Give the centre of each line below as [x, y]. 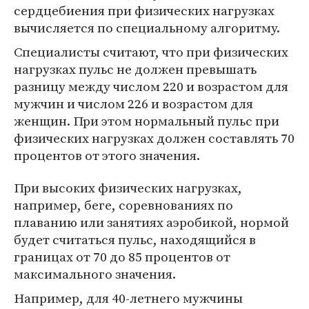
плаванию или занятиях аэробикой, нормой [151, 222]
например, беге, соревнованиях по [123, 205]
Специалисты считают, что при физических [151, 52]
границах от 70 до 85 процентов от [122, 257]
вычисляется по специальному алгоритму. [147, 28]
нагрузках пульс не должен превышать [135, 69]
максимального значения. [95, 274]
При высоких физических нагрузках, [128, 188]
